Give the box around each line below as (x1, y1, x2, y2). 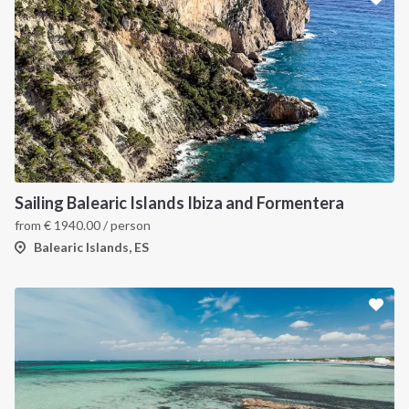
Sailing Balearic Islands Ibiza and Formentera (15, 193, 344, 214)
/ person (100, 217, 151, 234)
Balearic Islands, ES (34, 239, 149, 256)
